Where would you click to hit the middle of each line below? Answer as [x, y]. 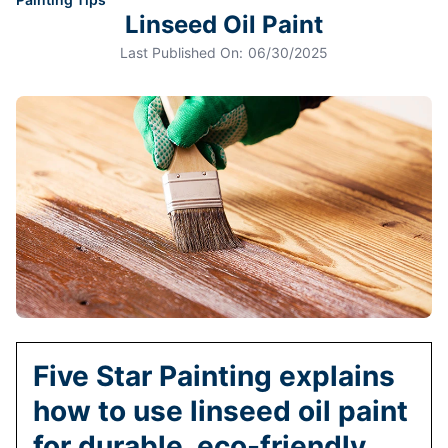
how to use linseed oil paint [220, 410]
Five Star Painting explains [214, 375]
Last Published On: [181, 52]
